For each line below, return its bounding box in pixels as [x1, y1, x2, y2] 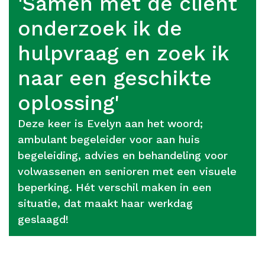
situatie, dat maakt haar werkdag [18, 196, 193, 209]
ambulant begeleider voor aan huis [18, 132, 200, 146]
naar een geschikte [18, 65, 212, 91]
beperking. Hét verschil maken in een [18, 180, 211, 193]
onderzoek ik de [18, 15, 182, 41]
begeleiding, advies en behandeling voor [18, 148, 228, 161]
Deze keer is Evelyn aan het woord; [18, 117, 203, 130]
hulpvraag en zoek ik [18, 40, 229, 66]
